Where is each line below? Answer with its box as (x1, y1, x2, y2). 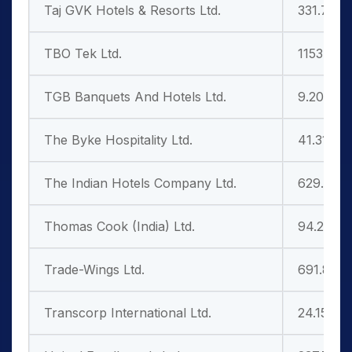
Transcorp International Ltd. (44, 305, 211, 321)
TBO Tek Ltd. (44, 46, 122, 61)
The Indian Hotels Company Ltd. (44, 175, 236, 191)
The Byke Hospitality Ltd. (44, 132, 192, 148)
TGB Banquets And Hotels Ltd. (44, 89, 226, 104)
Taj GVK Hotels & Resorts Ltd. (44, 2, 221, 18)
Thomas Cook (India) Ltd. (44, 218, 195, 234)
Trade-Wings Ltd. (44, 262, 145, 277)
